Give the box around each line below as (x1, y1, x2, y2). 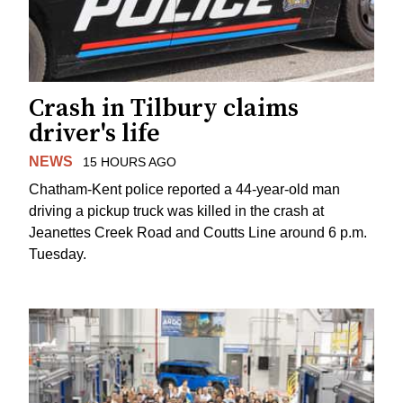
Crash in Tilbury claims (29, 93, 299, 125)
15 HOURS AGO (82, 155, 176, 170)
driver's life (29, 118, 160, 150)
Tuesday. (29, 246, 86, 262)
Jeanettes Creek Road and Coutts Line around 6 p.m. (29, 225, 367, 240)
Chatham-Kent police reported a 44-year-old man (29, 182, 340, 197)
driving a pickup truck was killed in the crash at (29, 203, 324, 219)
